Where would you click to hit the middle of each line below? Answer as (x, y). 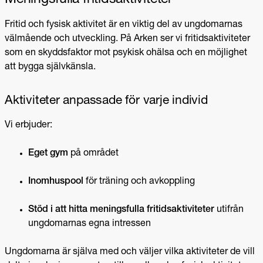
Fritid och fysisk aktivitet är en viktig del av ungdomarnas (124, 25)
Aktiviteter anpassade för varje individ (106, 101)
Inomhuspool (56, 182)
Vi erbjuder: (28, 125)
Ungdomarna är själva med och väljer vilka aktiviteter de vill (130, 252)
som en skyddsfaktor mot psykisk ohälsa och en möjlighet (126, 53)
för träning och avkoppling (139, 182)
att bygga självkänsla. (50, 67)
